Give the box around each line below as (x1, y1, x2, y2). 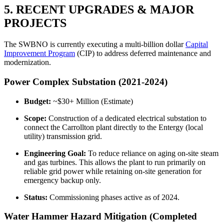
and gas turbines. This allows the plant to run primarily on (24, 157, 205, 166)
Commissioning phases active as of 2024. (47, 192, 179, 201)
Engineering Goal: (24, 148, 86, 157)
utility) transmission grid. (24, 131, 102, 140)
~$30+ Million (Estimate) (51, 96, 133, 105)
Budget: (24, 96, 51, 105)
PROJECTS (4, 16, 66, 30)
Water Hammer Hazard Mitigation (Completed (4, 211, 197, 222)
